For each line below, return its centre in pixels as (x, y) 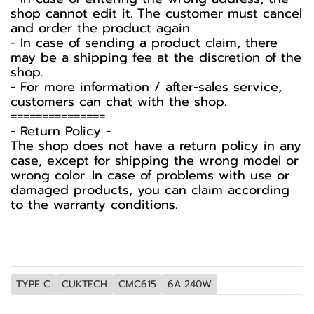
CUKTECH (84, 284)
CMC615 (137, 284)
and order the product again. (101, 28)
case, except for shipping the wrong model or (155, 161)
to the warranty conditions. (94, 205)
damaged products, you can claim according (150, 190)
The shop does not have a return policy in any (156, 146)
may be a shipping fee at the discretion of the (156, 57)
